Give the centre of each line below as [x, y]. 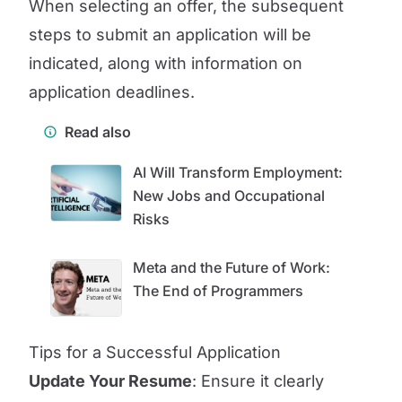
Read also [98, 132]
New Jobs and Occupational [229, 196]
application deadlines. [112, 92]
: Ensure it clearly [258, 381]
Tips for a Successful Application [155, 352]
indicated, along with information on [166, 63]
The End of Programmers [218, 291]
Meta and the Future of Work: [232, 267]
